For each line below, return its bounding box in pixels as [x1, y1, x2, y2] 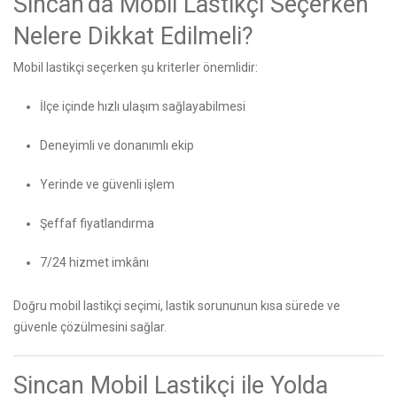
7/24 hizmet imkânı [40, 254, 149, 269]
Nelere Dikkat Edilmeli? [13, 21, 253, 51]
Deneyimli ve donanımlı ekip [40, 137, 194, 152]
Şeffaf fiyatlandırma [40, 215, 154, 230]
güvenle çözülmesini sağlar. [13, 319, 167, 334]
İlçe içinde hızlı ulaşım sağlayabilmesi [40, 98, 245, 113]
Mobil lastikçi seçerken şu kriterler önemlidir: [13, 59, 258, 74]
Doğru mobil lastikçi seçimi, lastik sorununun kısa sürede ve [13, 298, 340, 313]
